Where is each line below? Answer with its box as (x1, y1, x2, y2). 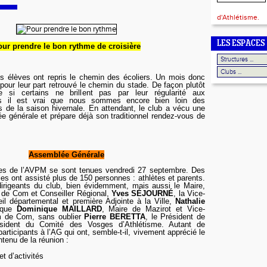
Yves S (111, 189, 137, 198)
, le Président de (145, 212, 206, 221)
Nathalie (175, 197, 205, 206)
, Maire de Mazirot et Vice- (101, 204, 206, 213)
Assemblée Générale (29, 150, 104, 159)
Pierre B (84, 212, 116, 221)
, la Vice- (173, 189, 206, 198)
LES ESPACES (217, 39, 265, 48)
